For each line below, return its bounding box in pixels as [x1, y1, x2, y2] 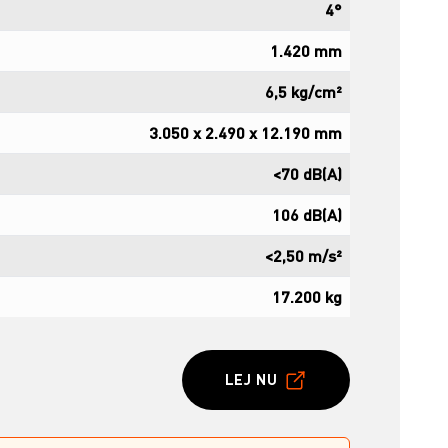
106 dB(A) [272, 203, 342, 225]
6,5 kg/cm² [265, 80, 342, 102]
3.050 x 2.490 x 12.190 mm [149, 121, 342, 143]
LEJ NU [224, 370, 278, 390]
